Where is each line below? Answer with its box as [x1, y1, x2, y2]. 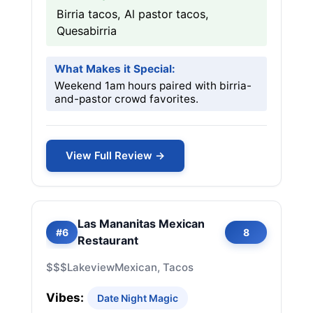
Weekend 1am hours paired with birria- [54, 79, 252, 92]
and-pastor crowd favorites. [54, 92, 198, 105]
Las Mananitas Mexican [78, 217, 205, 231]
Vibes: [46, 291, 84, 305]
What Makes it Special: [54, 62, 175, 75]
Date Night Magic [97, 292, 178, 304]
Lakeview [67, 261, 115, 274]
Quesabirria [57, 24, 117, 38]
